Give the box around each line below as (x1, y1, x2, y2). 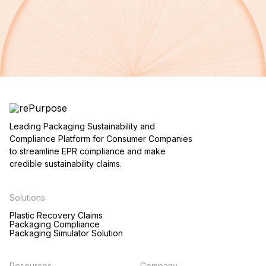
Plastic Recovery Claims (9, 210, 103, 221)
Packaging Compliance (9, 219, 100, 230)
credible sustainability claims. (9, 159, 122, 169)
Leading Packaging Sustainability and (9, 121, 155, 132)
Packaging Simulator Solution (9, 228, 123, 239)
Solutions (9, 192, 45, 203)
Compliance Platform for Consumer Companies (9, 134, 192, 144)
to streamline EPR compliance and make (9, 146, 166, 157)
